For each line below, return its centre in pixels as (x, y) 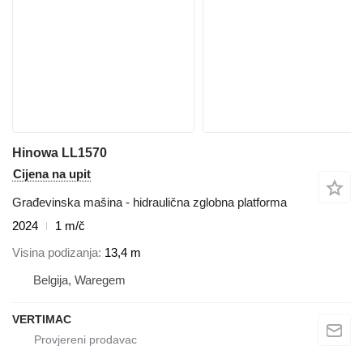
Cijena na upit (52, 174)
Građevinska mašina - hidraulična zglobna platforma (149, 203)
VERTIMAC (42, 319)
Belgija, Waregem (79, 280)
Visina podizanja (55, 252)
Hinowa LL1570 (60, 153)
